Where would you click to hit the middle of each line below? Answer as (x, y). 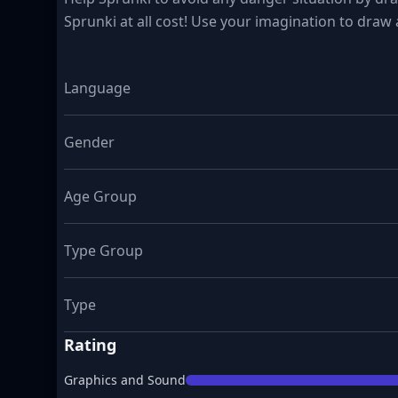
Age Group (100, 196)
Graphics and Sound (125, 380)
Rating (90, 345)
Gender (89, 142)
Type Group (103, 251)
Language (97, 88)
